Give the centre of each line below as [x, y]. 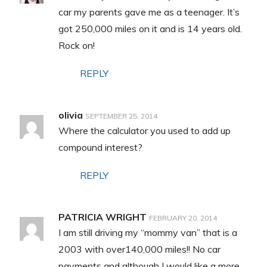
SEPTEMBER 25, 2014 [121, 116]
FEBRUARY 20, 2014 [183, 218]
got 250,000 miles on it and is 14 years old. [150, 28]
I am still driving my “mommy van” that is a [148, 232]
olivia [70, 115]
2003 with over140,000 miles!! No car [139, 249]
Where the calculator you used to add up [144, 130]
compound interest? [100, 147]
